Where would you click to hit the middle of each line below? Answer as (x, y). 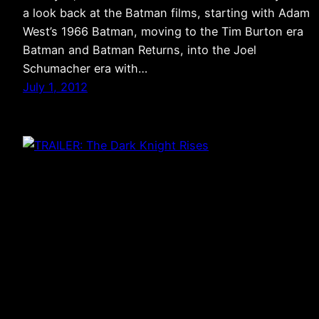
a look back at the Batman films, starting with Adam (166, 12)
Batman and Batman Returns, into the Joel (140, 49)
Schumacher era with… (85, 68)
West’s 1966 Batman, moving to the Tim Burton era (163, 31)
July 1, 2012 (55, 87)
